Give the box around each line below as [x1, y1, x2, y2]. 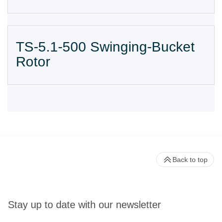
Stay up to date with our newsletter [8, 199, 161, 210]
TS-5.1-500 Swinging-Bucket [16, 39, 195, 55]
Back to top [172, 156, 208, 164]
